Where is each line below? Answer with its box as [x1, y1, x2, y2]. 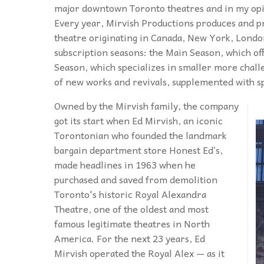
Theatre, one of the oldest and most [54, 201, 209, 217]
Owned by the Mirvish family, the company [54, 98, 239, 114]
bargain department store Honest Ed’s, [54, 142, 223, 158]
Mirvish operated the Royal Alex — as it [54, 245, 225, 261]
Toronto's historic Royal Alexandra [54, 186, 206, 202]
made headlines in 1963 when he [54, 157, 196, 173]
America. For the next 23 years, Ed [54, 230, 205, 246]
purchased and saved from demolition [54, 171, 217, 187]
